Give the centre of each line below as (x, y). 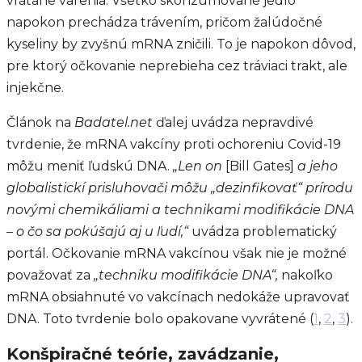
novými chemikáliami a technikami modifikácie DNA (180, 209)
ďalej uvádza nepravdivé (235, 122)
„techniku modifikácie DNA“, (187, 275)
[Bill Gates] (260, 166)
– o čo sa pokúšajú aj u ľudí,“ (97, 231)
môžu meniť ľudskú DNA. (90, 166)
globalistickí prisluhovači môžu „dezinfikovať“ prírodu (180, 187)
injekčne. (37, 87)
